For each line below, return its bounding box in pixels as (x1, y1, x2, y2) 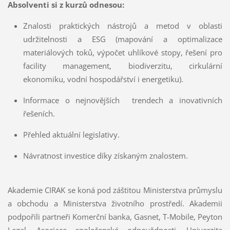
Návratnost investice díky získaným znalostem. (23, 150, 188, 161)
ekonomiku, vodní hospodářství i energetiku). (23, 73, 183, 84)
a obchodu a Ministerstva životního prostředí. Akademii (7, 198, 223, 208)
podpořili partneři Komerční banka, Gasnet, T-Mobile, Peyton (7, 211, 223, 222)
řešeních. (23, 108, 55, 119)
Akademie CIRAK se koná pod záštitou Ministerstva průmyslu (7, 184, 223, 195)
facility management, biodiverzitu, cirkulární (23, 60, 223, 71)
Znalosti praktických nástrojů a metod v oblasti (23, 20, 223, 31)
